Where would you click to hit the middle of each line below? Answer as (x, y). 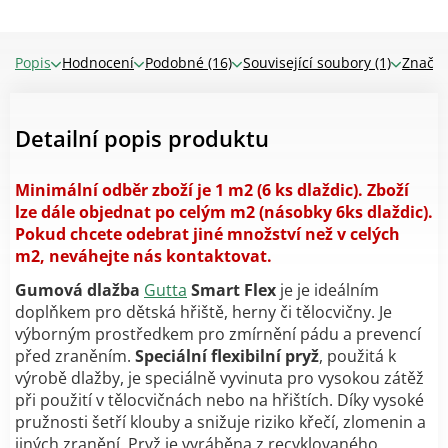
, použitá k (357, 355)
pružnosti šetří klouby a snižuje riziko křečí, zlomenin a (220, 421)
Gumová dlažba (79, 289)
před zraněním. (75, 355)
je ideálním (338, 289)
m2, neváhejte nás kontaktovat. (143, 255)
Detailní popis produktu (142, 137)
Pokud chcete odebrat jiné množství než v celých (207, 233)
